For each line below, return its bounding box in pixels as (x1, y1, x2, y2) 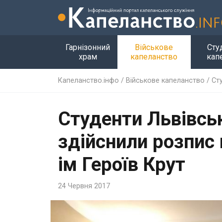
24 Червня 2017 (58, 181, 110, 190)
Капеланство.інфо (58, 76, 119, 85)
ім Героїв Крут (58, 153, 185, 175)
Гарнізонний (65, 42, 110, 52)
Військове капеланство (126, 76, 205, 85)
